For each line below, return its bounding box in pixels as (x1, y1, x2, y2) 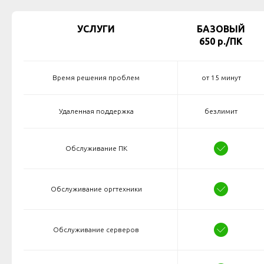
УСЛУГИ (77, 24, 115, 35)
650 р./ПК (199, 36, 243, 47)
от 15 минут (201, 74, 241, 82)
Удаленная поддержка (58, 107, 134, 115)
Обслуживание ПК (65, 144, 127, 153)
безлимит (204, 107, 237, 115)
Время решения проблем (52, 74, 140, 82)
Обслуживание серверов (53, 226, 139, 234)
